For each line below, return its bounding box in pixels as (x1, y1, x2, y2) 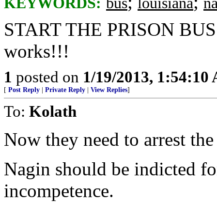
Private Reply (45, 86, 85, 93)
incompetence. (4, 180, 114, 201)
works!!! (4, 41, 69, 62)
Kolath (29, 102, 77, 120)
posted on (12, 68, 83, 86)
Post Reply (8, 86, 40, 93)
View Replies (91, 86, 127, 93)
